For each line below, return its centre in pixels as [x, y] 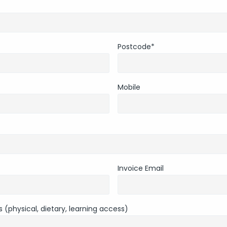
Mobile [129, 87]
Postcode [134, 47]
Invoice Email [140, 168]
